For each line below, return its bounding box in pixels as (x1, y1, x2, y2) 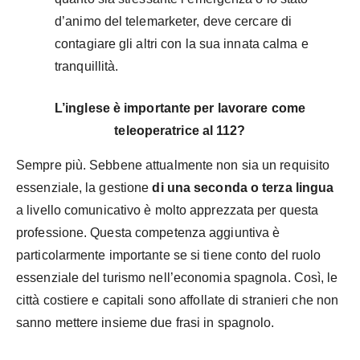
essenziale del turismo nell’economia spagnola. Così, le (16, 271, 338, 285)
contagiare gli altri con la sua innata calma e (55, 37, 309, 51)
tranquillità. (55, 59, 119, 74)
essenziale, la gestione (16, 181, 153, 195)
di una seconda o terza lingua (152, 181, 334, 195)
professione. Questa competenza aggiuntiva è (16, 226, 280, 240)
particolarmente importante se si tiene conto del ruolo (16, 248, 321, 263)
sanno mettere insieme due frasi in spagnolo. (16, 316, 275, 330)
